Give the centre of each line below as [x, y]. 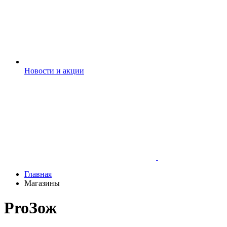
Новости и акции [54, 71]
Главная [38, 174]
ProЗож [30, 208]
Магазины [42, 183]
